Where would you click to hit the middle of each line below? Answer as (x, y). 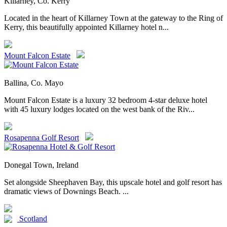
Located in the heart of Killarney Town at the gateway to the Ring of (113, 18)
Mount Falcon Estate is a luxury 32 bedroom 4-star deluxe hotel (106, 100)
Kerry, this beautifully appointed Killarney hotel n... (86, 27)
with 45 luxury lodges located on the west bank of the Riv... (99, 109)
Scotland (32, 219)
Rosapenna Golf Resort (42, 138)
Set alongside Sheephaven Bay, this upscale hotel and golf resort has (113, 182)
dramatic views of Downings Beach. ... (66, 192)
